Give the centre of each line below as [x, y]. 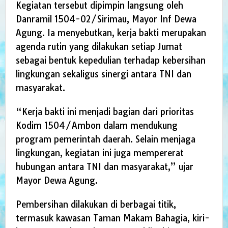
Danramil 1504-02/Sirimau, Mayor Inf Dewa [106, 19]
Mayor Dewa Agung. [57, 181]
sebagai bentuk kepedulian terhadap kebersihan [111, 61]
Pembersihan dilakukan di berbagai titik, [96, 205]
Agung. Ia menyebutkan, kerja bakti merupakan [111, 33]
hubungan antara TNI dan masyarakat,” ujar [105, 167]
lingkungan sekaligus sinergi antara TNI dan [104, 74]
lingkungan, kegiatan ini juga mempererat [100, 153]
